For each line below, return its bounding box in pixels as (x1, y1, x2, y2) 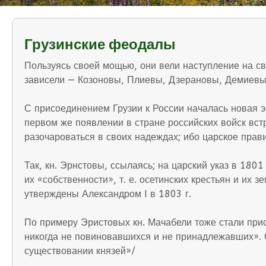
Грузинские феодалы (24, 35, 176, 54)
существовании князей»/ (24, 245, 135, 257)
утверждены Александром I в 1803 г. (24, 188, 191, 200)
